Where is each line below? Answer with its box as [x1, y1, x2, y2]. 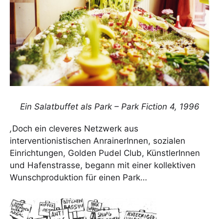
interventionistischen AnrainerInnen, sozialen [10, 135, 185, 146]
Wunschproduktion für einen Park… [10, 172, 147, 182]
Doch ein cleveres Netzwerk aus [12, 123, 138, 133]
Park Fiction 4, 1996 [121, 101, 199, 111]
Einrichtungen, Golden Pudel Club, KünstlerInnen [10, 148, 200, 158]
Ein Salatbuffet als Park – [20, 101, 121, 111]
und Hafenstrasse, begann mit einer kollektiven [10, 160, 196, 170]
